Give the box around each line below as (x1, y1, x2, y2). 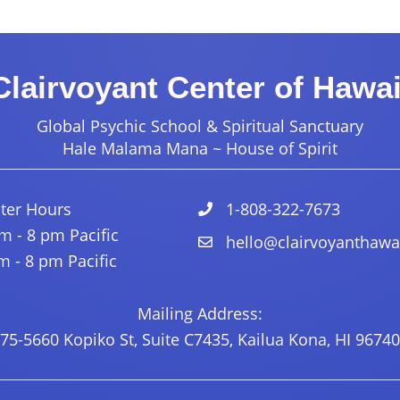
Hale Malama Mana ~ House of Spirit (62, 137, 337, 159)
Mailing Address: (137, 303, 262, 324)
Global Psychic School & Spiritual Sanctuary (37, 115, 363, 137)
